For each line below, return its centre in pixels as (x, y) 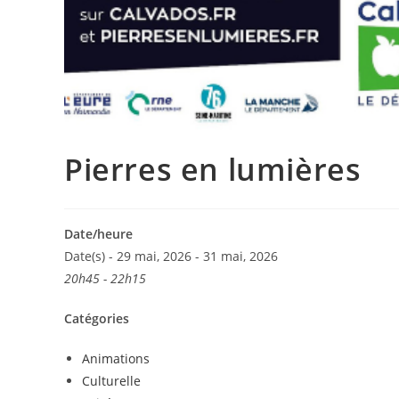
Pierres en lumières (213, 169)
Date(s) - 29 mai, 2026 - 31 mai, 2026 (171, 256)
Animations (116, 358)
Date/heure (98, 233)
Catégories (97, 318)
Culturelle (111, 380)
